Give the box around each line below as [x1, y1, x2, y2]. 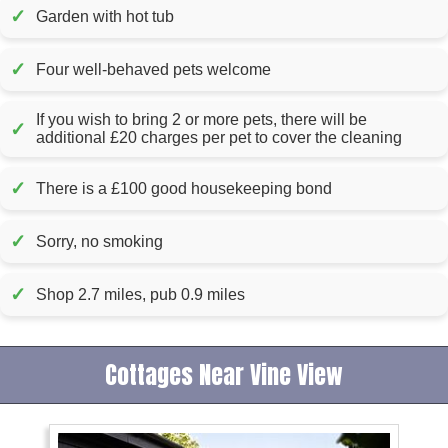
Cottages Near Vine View [105, 357, 343, 394]
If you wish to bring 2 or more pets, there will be [36, 111, 367, 129]
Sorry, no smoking [36, 232, 163, 250]
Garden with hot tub [36, 7, 174, 25]
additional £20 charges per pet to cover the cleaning [36, 129, 402, 147]
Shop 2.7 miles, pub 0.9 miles [36, 285, 245, 303]
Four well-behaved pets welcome [36, 60, 271, 78]
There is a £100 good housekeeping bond [36, 179, 332, 197]
